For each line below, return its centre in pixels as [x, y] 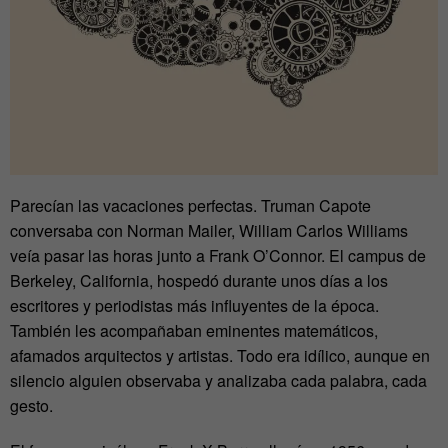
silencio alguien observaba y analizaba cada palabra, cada [218, 381]
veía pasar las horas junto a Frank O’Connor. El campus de [218, 256]
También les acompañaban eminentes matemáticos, [194, 331]
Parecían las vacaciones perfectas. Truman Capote [190, 206]
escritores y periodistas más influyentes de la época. [194, 306]
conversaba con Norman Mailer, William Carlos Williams [209, 231]
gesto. [31, 406]
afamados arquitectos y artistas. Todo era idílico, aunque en [220, 356]
